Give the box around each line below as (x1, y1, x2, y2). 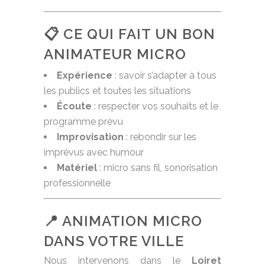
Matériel (57, 162, 97, 174)
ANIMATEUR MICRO (44, 46, 186, 63)
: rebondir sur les (124, 131, 196, 143)
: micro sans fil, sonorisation (97, 162, 218, 174)
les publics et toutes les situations (44, 85, 191, 97)
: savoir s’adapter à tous (112, 70, 216, 82)
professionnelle (44, 177, 111, 189)
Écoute (57, 101, 92, 112)
